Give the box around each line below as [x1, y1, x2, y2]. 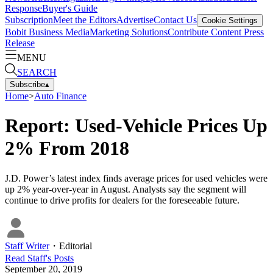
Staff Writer [5, 240, 49, 251]
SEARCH [17, 66, 57, 77]
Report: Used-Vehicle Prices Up [5, 115, 268, 137]
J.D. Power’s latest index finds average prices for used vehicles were [5, 172, 268, 183]
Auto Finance [34, 90, 87, 101]
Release [5, 37, 35, 48]
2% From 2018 [5, 137, 129, 160]
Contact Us [154, 14, 197, 25]
